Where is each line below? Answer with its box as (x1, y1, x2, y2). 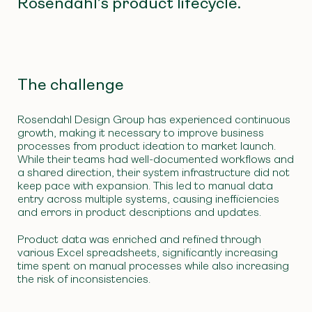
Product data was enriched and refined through (17, 232, 261, 246)
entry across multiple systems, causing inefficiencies (17, 192, 279, 205)
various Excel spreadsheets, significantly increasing (17, 245, 278, 259)
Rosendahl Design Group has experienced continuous (17, 113, 290, 126)
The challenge (17, 75, 124, 93)
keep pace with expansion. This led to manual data (17, 179, 273, 192)
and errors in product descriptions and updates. (17, 205, 261, 219)
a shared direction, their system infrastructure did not (17, 166, 290, 179)
